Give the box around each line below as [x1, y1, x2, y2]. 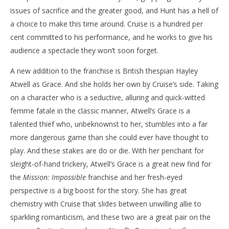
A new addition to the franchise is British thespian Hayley [10, 65, 198, 76]
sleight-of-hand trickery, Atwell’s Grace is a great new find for [10, 158, 211, 169]
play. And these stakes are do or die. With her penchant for [10, 145, 204, 155]
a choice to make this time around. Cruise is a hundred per [10, 18, 203, 29]
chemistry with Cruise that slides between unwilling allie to [10, 198, 201, 209]
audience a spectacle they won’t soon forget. [10, 45, 158, 55]
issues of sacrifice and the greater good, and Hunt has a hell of [10, 5, 218, 15]
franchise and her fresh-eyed [86, 172, 182, 182]
